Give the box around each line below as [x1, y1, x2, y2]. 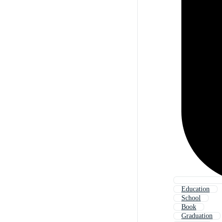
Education [181, 185, 210, 193]
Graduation [181, 212, 213, 220]
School [181, 194, 201, 202]
